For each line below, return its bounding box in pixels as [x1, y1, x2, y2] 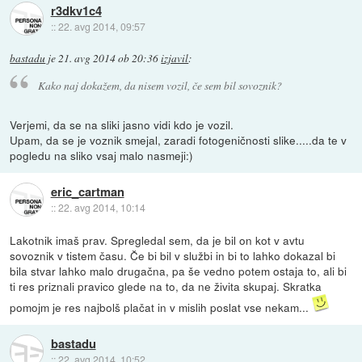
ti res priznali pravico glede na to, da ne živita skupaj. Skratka [10, 277, 322, 294]
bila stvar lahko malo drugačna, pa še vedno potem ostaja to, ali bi [10, 262, 347, 279]
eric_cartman [50, 183, 124, 201]
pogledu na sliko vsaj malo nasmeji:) [10, 146, 194, 163]
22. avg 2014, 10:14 [57, 200, 145, 215]
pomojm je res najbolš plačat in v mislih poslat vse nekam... [10, 298, 313, 315]
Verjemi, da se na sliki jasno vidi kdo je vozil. [10, 116, 234, 133]
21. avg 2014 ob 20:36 [58, 51, 159, 66]
